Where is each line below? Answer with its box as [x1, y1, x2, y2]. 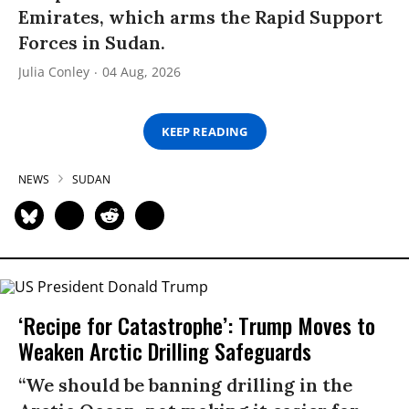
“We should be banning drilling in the [18, 372, 352, 396]
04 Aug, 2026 [102, 63, 181, 80]
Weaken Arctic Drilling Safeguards [18, 333, 311, 367]
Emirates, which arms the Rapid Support [18, 5, 383, 28]
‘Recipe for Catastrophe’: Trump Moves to [18, 308, 375, 341]
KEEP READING [162, 122, 247, 140]
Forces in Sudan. [18, 31, 165, 54]
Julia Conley [18, 63, 89, 80]
